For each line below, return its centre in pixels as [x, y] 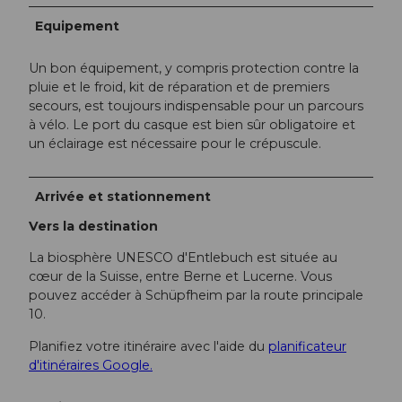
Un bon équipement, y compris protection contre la [194, 69]
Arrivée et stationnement [123, 197]
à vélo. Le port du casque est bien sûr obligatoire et [192, 125]
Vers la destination [93, 227]
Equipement [78, 26]
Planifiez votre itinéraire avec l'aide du [149, 346]
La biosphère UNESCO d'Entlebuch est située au [183, 258]
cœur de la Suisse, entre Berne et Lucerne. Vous [180, 277]
